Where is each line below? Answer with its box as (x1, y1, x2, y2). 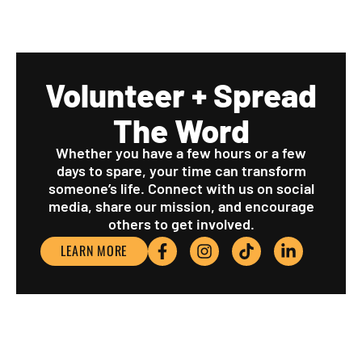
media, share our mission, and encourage (48, 196, 314, 215)
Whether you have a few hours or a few (56, 143, 306, 162)
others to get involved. (107, 214, 255, 233)
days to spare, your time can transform (56, 161, 306, 179)
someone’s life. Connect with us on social (48, 179, 314, 197)
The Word (112, 110, 250, 149)
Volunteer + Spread (45, 74, 317, 114)
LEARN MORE (61, 240, 128, 260)
